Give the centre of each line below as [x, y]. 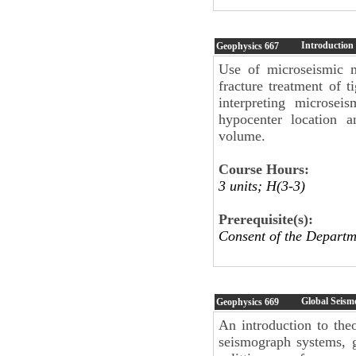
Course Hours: [264, 169]
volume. [242, 135]
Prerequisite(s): [266, 219]
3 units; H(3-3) [262, 186]
